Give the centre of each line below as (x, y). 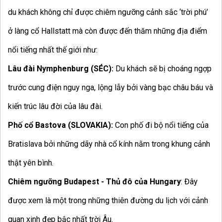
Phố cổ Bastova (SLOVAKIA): (61, 125)
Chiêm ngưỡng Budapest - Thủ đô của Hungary (94, 182)
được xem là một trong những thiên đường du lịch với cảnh (108, 201)
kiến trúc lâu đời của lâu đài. (55, 107)
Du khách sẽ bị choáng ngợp (163, 69)
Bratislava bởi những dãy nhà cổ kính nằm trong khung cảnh (109, 144)
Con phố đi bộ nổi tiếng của (162, 125)
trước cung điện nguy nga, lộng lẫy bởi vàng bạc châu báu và (111, 88)
